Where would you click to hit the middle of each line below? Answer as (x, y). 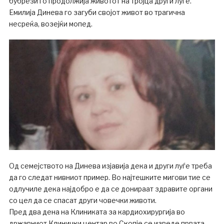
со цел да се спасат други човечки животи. (82, 200)
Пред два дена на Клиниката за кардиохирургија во (97, 212)
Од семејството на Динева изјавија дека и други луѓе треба (110, 166)
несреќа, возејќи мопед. (50, 23)
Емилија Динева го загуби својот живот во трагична (97, 12)
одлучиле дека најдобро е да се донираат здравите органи (110, 189)
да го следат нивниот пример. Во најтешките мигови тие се (109, 177)
